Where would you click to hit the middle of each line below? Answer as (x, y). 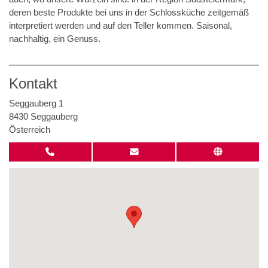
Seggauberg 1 (36, 103)
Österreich (30, 130)
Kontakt (33, 83)
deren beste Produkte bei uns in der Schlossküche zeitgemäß (129, 12)
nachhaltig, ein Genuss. (55, 39)
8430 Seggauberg (43, 116)
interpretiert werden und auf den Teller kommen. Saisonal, (121, 25)
